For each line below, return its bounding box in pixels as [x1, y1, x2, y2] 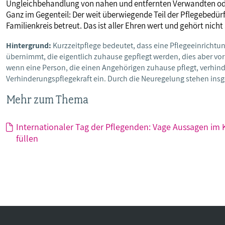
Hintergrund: [6, 40, 51, 51]
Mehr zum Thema [6, 92, 88, 106]
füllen [16, 132, 38, 144]
